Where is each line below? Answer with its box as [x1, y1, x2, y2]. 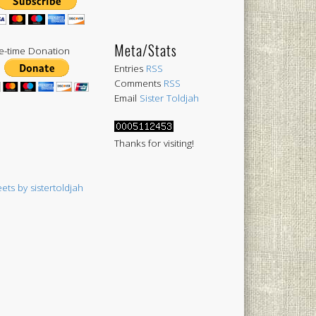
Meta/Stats [114, 39, 177, 61]
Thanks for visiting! [114, 136, 194, 150]
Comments [114, 76, 164, 90]
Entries [114, 61, 146, 75]
